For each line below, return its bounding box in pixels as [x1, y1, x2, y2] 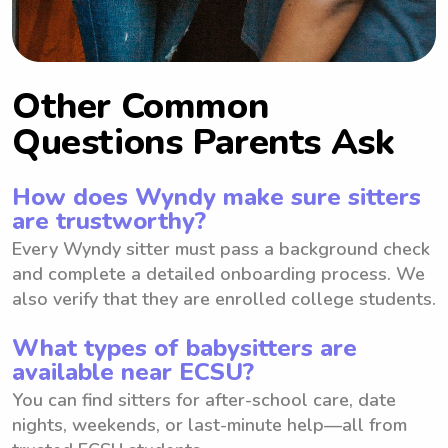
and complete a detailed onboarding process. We [12, 261, 425, 286]
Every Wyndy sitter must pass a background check [12, 236, 430, 261]
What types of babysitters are [12, 331, 357, 364]
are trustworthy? [12, 204, 206, 237]
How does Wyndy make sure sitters [12, 180, 421, 213]
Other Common [12, 81, 269, 131]
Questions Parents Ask [12, 117, 395, 167]
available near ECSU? [12, 355, 254, 388]
